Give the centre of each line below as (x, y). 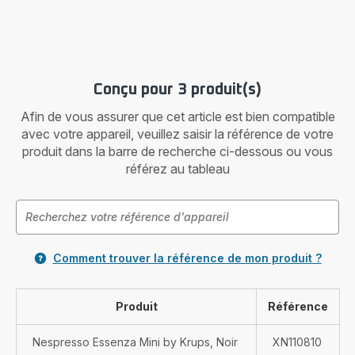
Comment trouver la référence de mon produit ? (187, 258)
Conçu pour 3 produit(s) (177, 90)
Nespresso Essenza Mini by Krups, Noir (135, 342)
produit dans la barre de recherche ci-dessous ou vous (177, 151)
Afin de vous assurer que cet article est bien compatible (177, 116)
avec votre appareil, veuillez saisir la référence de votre (177, 134)
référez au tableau (177, 169)
